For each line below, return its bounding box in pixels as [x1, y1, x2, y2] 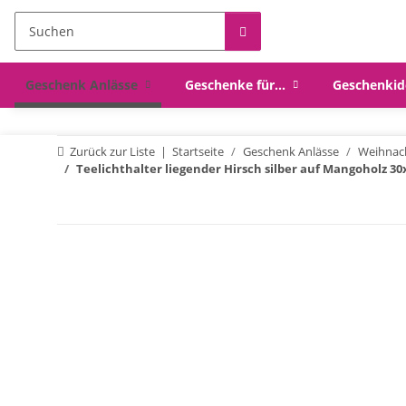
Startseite [172, 143, 224, 159]
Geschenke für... [184, 76, 285, 93]
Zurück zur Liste [70, 143, 155, 159]
